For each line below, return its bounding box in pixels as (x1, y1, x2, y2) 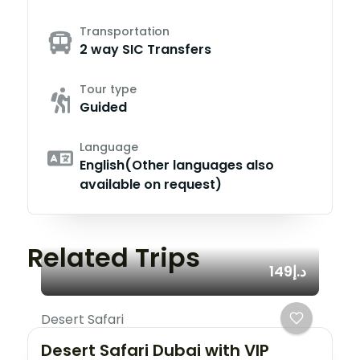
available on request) (80, 175, 222, 194)
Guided (80, 98, 127, 117)
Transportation (80, 23, 170, 39)
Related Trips (27, 239, 200, 276)
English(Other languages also (80, 156, 274, 174)
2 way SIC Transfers (80, 40, 211, 59)
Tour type (80, 81, 137, 97)
